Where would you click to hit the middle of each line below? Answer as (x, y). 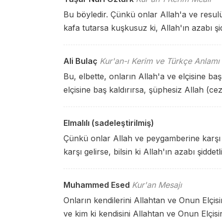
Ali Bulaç (81, 61)
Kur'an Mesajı (157, 185)
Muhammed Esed (97, 185)
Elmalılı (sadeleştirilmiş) (109, 123)
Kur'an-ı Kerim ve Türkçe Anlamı (160, 61)
